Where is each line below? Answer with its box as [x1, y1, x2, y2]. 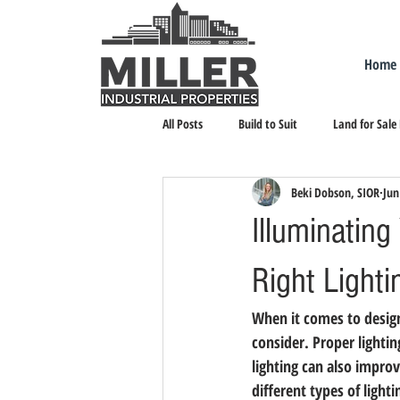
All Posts [162, 114, 203, 132]
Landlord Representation [198, 186, 319, 204]
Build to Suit [238, 114, 297, 132]
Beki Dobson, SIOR [291, 183, 379, 201]
